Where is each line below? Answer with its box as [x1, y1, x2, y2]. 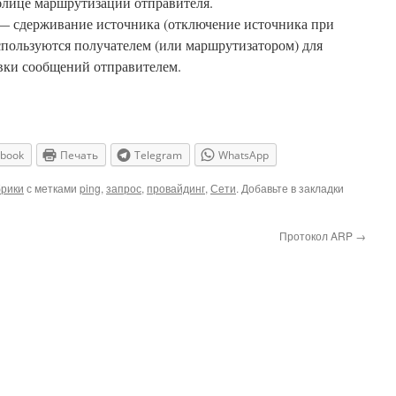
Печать [60, 148, 98, 163]
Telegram [134, 148, 182, 163]
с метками [24, 180, 80, 196]
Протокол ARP [279, 228, 355, 244]
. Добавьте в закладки [236, 180, 344, 196]
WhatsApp [218, 148, 269, 163]
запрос [106, 180, 141, 196]
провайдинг [147, 180, 205, 196]
